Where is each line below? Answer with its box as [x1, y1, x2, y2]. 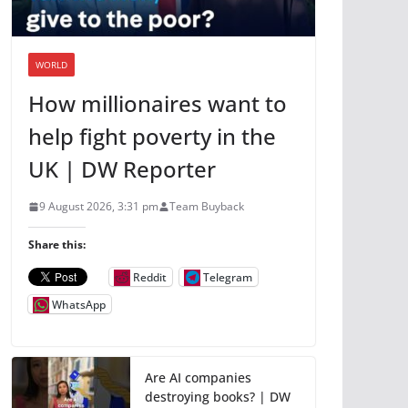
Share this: [28, 237, 86, 253]
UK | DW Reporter [28, 154, 216, 185]
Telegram [203, 269, 252, 285]
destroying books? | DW [145, 388, 291, 406]
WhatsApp [52, 296, 106, 312]
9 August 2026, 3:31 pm [39, 199, 158, 215]
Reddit [133, 269, 167, 285]
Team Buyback [169, 199, 244, 215]
